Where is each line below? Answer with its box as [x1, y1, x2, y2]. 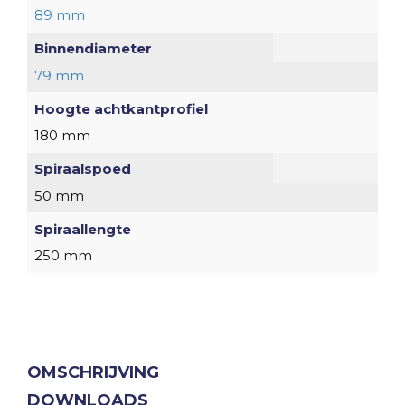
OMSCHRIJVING [27, 362, 159, 382]
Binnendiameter [33, 40, 152, 58]
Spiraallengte [33, 220, 131, 238]
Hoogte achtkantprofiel [33, 99, 208, 118]
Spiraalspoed [33, 160, 131, 178]
